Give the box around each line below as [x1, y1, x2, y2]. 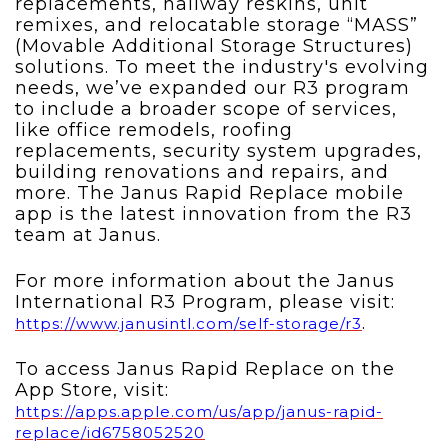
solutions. [15, 56, 109, 79]
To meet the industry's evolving [115, 56, 429, 79]
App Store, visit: [15, 379, 169, 402]
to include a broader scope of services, [15, 98, 397, 121]
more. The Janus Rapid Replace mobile [15, 182, 404, 205]
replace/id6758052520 [15, 423, 205, 443]
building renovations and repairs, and [15, 161, 389, 184]
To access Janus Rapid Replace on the [15, 358, 395, 381]
